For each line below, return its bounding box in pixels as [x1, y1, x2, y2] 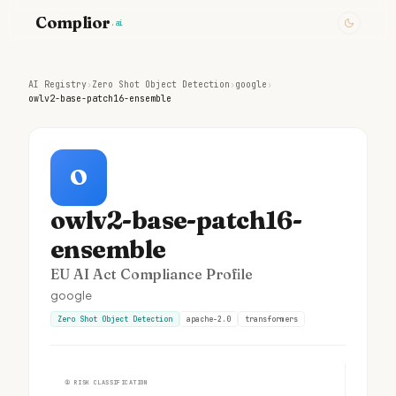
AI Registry [28, 79, 87, 90]
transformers [245, 315, 298, 324]
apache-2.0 [187, 315, 231, 324]
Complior [35, 12, 111, 33]
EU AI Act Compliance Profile [50, 265, 253, 283]
